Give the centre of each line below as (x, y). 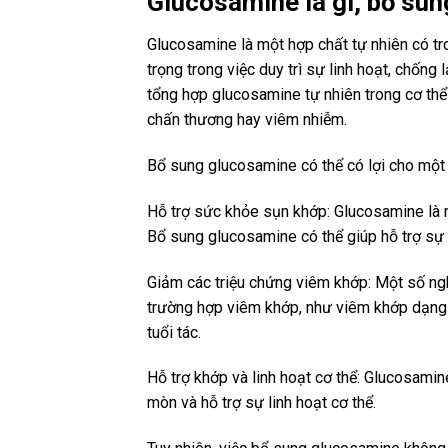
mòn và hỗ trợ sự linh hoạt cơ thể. (261, 403)
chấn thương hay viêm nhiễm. (247, 120)
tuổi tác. (174, 332)
